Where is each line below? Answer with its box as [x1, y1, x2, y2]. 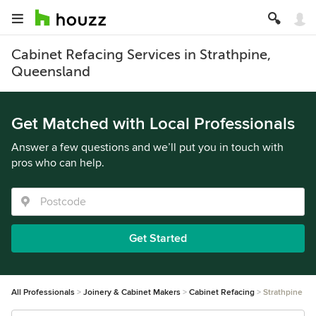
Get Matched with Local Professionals [11, 114, 295, 134]
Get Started [129, 231, 187, 245]
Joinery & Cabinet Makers [83, 287, 181, 298]
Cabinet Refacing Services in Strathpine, [11, 47, 271, 63]
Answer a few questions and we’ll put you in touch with [11, 140, 284, 154]
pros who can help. [11, 156, 104, 170]
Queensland [11, 63, 90, 80]
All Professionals [11, 287, 75, 298]
